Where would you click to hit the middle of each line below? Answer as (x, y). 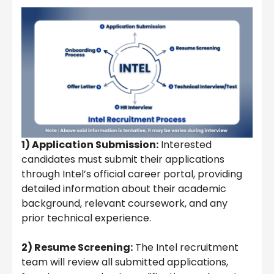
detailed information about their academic (124, 188)
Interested (185, 144)
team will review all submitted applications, (125, 262)
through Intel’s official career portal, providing (132, 174)
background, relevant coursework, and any (124, 203)
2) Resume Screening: (77, 247)
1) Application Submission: (90, 144)
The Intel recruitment (186, 247)
